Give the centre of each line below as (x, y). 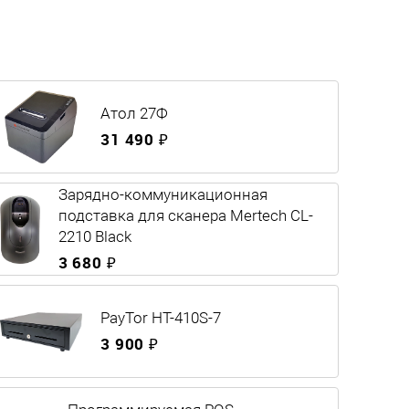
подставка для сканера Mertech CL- (185, 216)
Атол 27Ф (134, 114)
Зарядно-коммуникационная (163, 195)
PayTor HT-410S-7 (161, 318)
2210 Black (94, 237)
